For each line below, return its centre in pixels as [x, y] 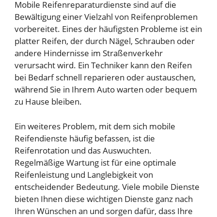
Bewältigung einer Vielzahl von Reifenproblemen [106, 17]
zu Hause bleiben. [48, 102]
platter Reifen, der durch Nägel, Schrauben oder [105, 41]
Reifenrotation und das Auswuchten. [83, 150]
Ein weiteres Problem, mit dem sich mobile [95, 126]
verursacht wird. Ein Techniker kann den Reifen [103, 65]
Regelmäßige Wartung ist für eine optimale [95, 162]
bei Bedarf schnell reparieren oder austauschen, [105, 77]
